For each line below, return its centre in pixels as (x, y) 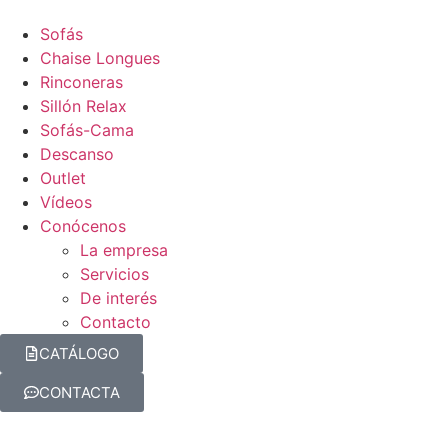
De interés (118, 298)
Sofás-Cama (87, 130)
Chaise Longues (100, 58)
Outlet (63, 178)
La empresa (124, 250)
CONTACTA (79, 392)
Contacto (115, 322)
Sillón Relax (83, 106)
